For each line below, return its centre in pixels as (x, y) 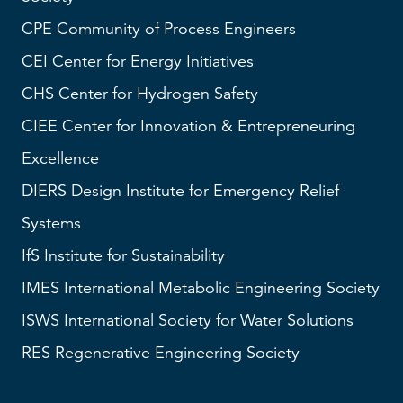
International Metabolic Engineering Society (219, 287)
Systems (51, 223)
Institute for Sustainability (132, 255)
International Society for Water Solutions (206, 320)
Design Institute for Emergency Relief (203, 190)
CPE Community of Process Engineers (159, 28)
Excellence (60, 158)
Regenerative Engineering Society (175, 352)
